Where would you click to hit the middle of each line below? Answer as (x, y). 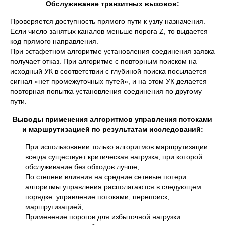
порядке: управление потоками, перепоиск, (97, 197)
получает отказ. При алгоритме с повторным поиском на (103, 61)
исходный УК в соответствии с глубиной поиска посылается (108, 71)
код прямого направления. (54, 41)
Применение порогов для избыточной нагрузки (103, 217)
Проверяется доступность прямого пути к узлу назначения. (108, 21)
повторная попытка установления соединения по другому (106, 91)
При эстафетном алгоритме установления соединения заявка (113, 51)
